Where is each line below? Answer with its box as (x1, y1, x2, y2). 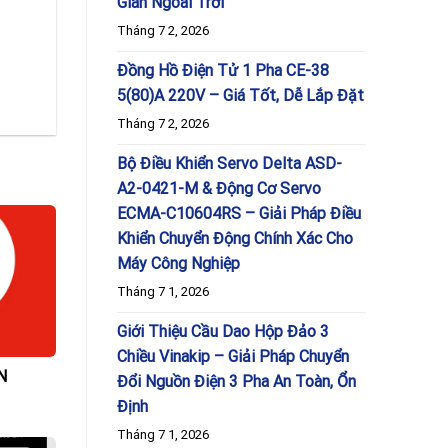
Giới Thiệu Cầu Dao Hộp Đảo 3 (117, 321, 329, 341)
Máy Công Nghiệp (117, 253, 240, 273)
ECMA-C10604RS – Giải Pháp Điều (117, 203, 361, 223)
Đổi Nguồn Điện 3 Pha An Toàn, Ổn (117, 371, 356, 391)
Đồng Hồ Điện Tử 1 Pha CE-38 (117, 60, 329, 80)
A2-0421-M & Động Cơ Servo (117, 178, 321, 198)
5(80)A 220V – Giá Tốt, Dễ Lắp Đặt (117, 85, 364, 105)
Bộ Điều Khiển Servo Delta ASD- (117, 153, 342, 173)
